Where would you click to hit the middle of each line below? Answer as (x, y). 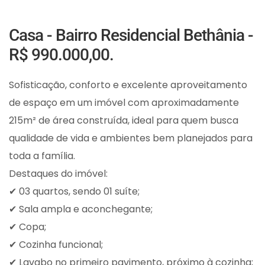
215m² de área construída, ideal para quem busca (124, 120)
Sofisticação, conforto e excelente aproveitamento (128, 85)
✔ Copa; (28, 227)
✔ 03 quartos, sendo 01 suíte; (74, 191)
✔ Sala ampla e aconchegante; (81, 209)
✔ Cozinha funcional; (56, 245)
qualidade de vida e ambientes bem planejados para (131, 138)
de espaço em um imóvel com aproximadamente (124, 103)
